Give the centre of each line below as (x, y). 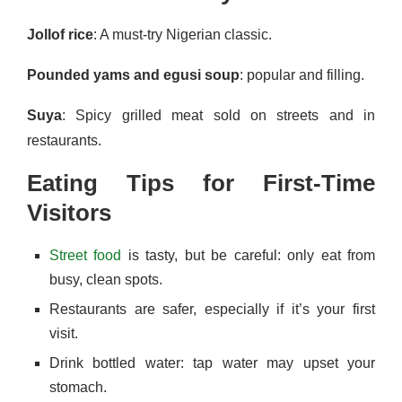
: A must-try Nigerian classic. (183, 35)
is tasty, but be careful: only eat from (249, 255)
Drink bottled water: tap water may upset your (212, 363)
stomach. (78, 387)
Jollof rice (60, 35)
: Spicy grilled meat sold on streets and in (218, 115)
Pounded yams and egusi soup (133, 75)
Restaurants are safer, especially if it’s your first (212, 309)
